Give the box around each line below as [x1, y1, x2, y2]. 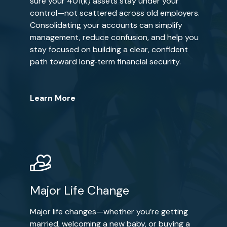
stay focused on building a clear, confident [29, 44, 188, 55]
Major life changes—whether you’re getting [29, 206, 188, 217]
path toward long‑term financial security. [29, 56, 181, 67]
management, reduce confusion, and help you [29, 32, 199, 43]
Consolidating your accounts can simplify [29, 20, 182, 30]
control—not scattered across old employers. [29, 8, 200, 18]
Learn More [29, 93, 75, 103]
